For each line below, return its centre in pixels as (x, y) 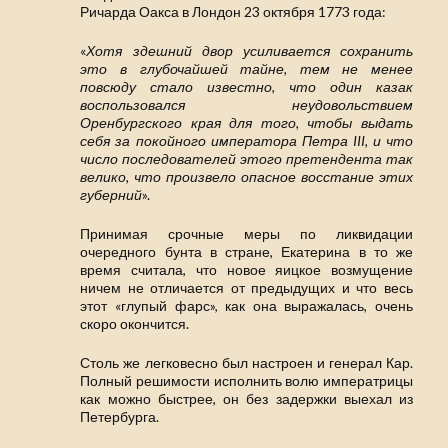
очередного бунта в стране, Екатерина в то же (246, 252)
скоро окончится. (135, 324)
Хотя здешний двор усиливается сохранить (249, 51)
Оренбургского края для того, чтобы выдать (246, 123)
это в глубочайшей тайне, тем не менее (246, 69)
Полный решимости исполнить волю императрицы (246, 381)
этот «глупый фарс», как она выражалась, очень (246, 306)
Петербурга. (120, 417)
